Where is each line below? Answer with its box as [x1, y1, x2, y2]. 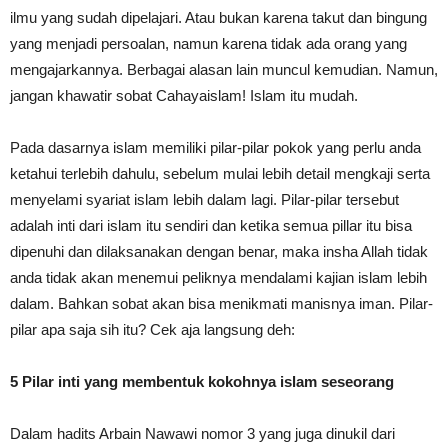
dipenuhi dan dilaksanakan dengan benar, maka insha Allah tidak [10, 243, 428, 260]
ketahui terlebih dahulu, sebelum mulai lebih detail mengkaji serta [10, 165, 430, 182]
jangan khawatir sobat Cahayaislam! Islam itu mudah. [10, 87, 358, 104]
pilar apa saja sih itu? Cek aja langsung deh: [10, 321, 295, 338]
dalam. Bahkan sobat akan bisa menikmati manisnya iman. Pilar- [10, 295, 433, 312]
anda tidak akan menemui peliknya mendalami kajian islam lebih [10, 269, 427, 286]
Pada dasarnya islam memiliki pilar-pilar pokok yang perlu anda [10, 139, 421, 156]
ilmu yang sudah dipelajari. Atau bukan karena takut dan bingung [10, 9, 427, 26]
